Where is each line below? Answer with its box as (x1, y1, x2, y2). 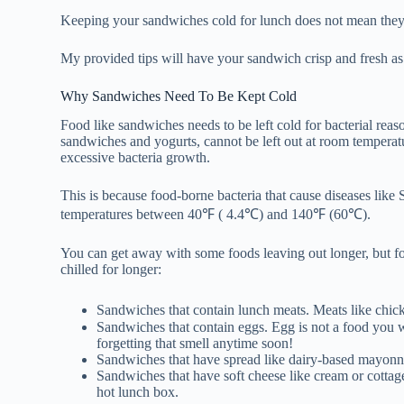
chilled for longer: (60, 262, 162, 278)
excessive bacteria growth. (60, 150, 211, 166)
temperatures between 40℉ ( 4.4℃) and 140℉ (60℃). (60, 207, 375, 223)
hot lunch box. (96, 384, 183, 400)
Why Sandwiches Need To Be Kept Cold (60, 87, 301, 104)
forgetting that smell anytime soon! (96, 335, 298, 352)
